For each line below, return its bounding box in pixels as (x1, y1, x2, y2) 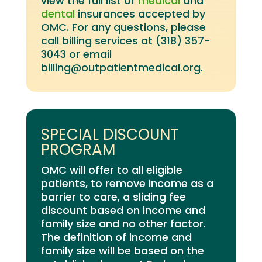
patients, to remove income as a (40, 175, 213, 191)
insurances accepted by (74, 6, 205, 21)
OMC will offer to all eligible (40, 162, 182, 177)
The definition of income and (40, 229, 192, 244)
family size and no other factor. (40, 216, 206, 231)
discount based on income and (40, 202, 205, 218)
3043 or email (40, 46, 112, 61)
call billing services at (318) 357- (40, 33, 211, 48)
